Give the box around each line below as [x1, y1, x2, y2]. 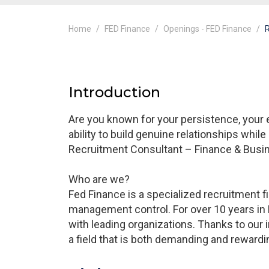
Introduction [68, 83, 160, 101]
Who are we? [68, 173, 130, 186]
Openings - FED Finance [163, 24, 252, 34]
